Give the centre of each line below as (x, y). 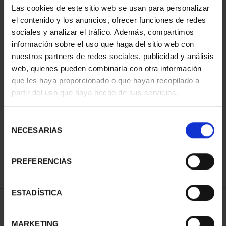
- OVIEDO (56, 114)
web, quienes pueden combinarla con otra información (107, 68)
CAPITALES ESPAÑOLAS (56, 103)
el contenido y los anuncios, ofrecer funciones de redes (109, 20)
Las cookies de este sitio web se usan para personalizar (111, 8)
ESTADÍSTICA (37, 193)
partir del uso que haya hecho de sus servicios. (95, 92)
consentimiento (29, 144)
